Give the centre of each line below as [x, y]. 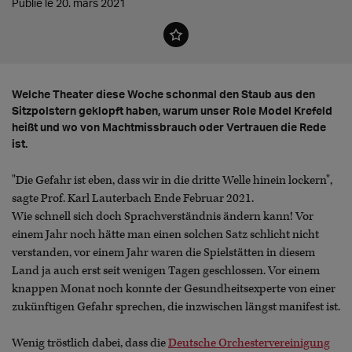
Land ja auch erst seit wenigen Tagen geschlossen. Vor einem [166, 271]
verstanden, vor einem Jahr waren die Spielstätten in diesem [163, 253]
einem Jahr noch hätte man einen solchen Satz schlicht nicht [165, 235]
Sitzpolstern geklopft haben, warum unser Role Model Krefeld [172, 111]
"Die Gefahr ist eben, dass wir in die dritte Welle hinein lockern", [172, 181]
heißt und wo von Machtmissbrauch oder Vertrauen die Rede [169, 127]
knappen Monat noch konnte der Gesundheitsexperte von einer [174, 289]
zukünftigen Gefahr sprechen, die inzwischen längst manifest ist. [176, 307]
